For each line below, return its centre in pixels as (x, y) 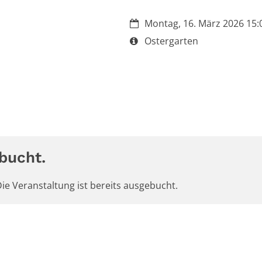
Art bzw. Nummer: (169, 40)
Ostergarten (171, 41)
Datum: (146, 23)
